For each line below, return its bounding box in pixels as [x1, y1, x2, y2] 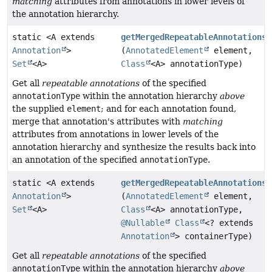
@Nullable [121, 218, 165, 228]
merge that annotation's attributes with [12, 117, 183, 127]
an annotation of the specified [12, 155, 140, 165]
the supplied [12, 104, 67, 114]
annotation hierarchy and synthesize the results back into [12, 142, 256, 152]
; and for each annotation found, [101, 104, 236, 114]
